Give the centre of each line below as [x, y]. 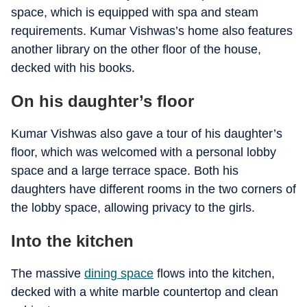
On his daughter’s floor [102, 101]
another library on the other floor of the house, [136, 49]
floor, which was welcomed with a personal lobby [144, 152]
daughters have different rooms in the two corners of [153, 189]
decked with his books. [73, 68]
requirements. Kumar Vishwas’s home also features [152, 31]
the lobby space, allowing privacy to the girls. [133, 208]
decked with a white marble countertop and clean [145, 292]
